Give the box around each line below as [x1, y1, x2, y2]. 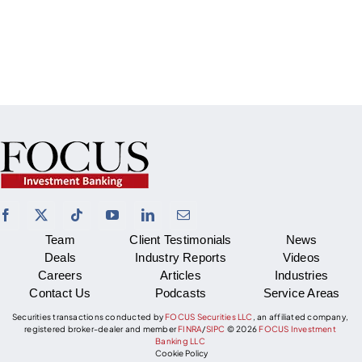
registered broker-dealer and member [24, 324, 179, 334]
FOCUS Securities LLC [165, 312, 253, 322]
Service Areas [263, 286, 340, 300]
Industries [274, 268, 329, 282]
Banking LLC [155, 336, 205, 346]
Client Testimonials [129, 233, 232, 246]
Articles [160, 268, 201, 282]
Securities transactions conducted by [11, 312, 166, 322]
